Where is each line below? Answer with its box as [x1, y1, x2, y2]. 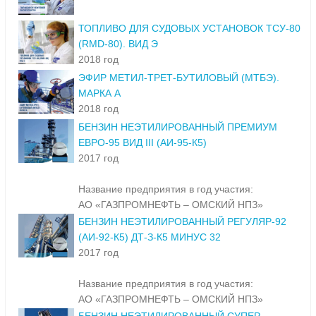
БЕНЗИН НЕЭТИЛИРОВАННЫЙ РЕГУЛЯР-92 [78, 216, 286, 228]
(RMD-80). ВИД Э [78, 38, 158, 50]
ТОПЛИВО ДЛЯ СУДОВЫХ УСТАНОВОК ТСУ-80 [78, 23, 300, 35]
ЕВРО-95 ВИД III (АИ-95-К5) [78, 137, 207, 149]
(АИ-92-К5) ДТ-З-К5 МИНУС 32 [78, 231, 221, 243]
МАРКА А [78, 87, 121, 99]
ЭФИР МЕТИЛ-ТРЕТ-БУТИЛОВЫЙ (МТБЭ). [78, 72, 279, 84]
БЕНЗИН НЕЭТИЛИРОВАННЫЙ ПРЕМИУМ [78, 121, 277, 133]
